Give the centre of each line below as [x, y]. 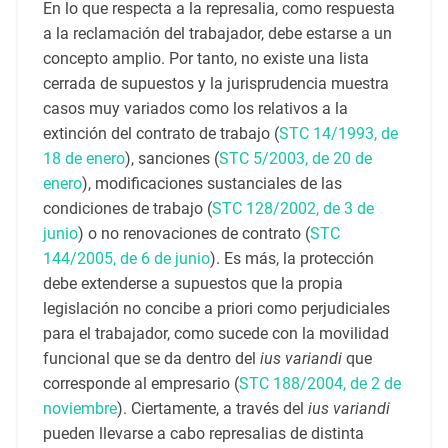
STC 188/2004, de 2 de [319, 384]
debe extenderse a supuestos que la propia [192, 284]
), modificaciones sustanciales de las [211, 184]
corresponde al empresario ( [140, 384]
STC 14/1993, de [338, 134]
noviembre [79, 409]
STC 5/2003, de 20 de [295, 159]
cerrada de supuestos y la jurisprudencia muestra [215, 84]
